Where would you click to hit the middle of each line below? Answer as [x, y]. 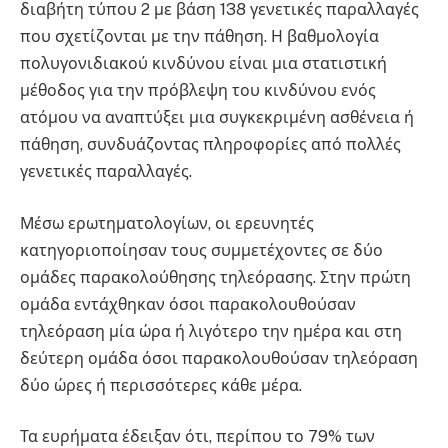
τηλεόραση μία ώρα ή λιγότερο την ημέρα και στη [211, 331]
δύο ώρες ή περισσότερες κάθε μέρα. [161, 385]
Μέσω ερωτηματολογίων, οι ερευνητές [167, 223]
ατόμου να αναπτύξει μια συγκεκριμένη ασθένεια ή [217, 118]
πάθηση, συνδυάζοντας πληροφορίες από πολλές [210, 145]
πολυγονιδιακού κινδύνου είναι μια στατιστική [203, 64]
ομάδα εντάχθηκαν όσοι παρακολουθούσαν [188, 304]
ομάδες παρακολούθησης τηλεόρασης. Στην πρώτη [215, 277]
